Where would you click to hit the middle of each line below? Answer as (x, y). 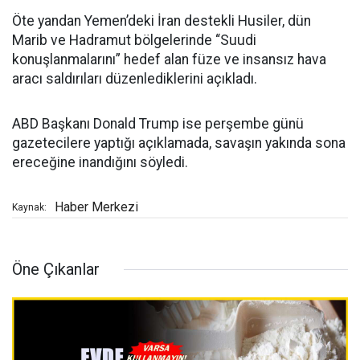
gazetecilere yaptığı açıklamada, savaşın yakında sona (179, 143)
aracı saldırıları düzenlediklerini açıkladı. (135, 79)
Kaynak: (29, 208)
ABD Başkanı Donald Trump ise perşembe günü (158, 124)
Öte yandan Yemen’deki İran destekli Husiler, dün (162, 21)
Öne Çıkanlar (56, 270)
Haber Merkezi (96, 207)
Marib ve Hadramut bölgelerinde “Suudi (134, 41)
